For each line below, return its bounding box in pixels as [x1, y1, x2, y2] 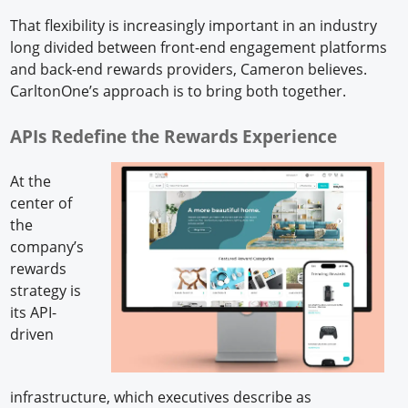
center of [10, 192, 73, 213]
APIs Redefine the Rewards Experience [10, 123, 342, 148]
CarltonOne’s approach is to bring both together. [10, 80, 347, 101]
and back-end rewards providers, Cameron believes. [10, 58, 368, 79]
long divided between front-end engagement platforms [10, 36, 388, 57]
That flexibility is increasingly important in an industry [10, 15, 378, 36]
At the [10, 170, 52, 191]
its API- [10, 301, 57, 322]
